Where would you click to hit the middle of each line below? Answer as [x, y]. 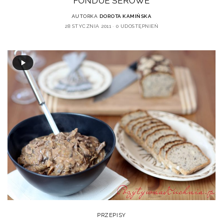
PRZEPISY [111, 216]
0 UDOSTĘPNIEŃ [137, 26]
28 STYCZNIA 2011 [88, 26]
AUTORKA [85, 16]
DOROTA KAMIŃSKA [125, 16]
